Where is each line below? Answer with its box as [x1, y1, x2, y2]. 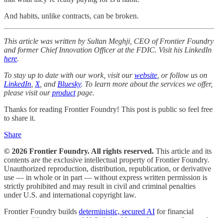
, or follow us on [157, 71, 207, 80]
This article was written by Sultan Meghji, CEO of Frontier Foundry [4, 37, 214, 46]
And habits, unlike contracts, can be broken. [4, 12, 139, 20]
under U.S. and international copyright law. [4, 191, 136, 200]
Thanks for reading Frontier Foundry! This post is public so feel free [4, 105, 213, 114]
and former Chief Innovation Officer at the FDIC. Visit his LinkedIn [4, 46, 212, 54]
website [134, 71, 157, 80]
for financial [155, 207, 194, 216]
